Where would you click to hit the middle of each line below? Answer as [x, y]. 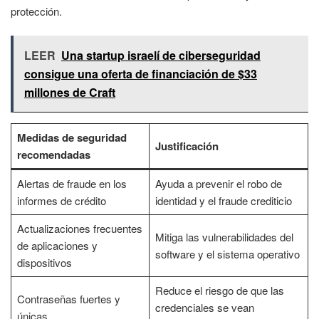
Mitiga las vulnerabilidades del [224, 237]
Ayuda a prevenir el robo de [218, 184]
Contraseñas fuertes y [68, 299]
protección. [36, 11]
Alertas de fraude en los [72, 184]
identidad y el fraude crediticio [223, 201]
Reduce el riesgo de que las [219, 291]
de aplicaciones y [57, 246]
